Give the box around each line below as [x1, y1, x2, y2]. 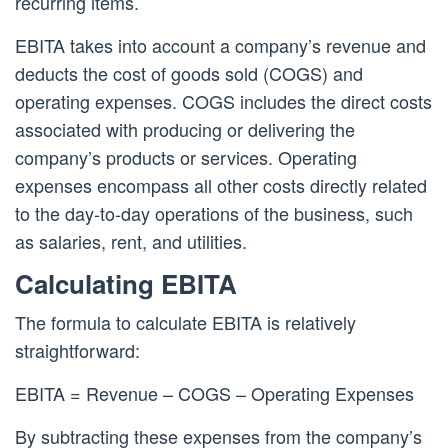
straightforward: [15, 337, 140, 364]
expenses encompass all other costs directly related [15, 172, 427, 199]
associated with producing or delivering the [15, 116, 355, 143]
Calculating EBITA [15, 265, 237, 303]
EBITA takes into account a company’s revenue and [15, 32, 426, 59]
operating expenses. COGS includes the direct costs [15, 88, 432, 115]
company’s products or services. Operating [15, 144, 357, 171]
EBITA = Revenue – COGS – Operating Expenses [15, 380, 414, 407]
